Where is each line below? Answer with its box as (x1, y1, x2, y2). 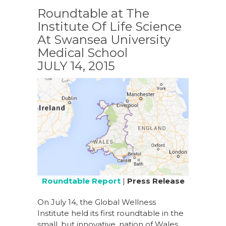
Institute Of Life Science (37, 19, 182, 34)
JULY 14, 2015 (37, 59, 115, 73)
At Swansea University (37, 32, 171, 47)
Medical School (37, 45, 128, 60)
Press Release (127, 176, 185, 186)
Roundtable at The (37, 6, 149, 21)
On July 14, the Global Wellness (37, 197, 156, 207)
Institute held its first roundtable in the (37, 208, 184, 218)
